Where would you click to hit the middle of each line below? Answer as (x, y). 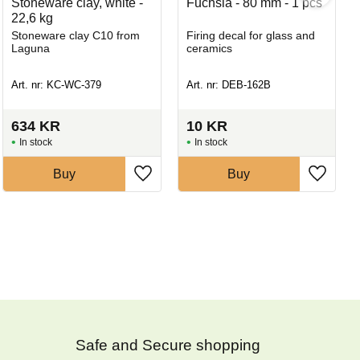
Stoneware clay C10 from (76, 35)
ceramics (209, 48)
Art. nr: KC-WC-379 (57, 85)
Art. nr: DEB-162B (228, 85)
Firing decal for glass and (250, 35)
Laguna (31, 48)
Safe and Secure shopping (170, 345)
